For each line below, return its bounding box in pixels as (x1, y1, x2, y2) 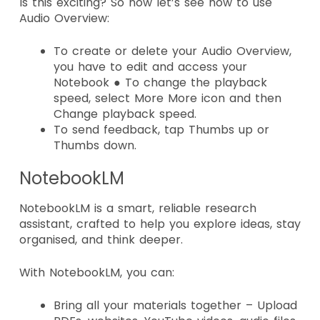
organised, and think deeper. (19, 231, 187, 249)
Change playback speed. (54, 106, 201, 123)
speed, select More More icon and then (54, 90, 281, 107)
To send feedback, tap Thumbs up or (54, 121, 269, 139)
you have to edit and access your (54, 59, 247, 76)
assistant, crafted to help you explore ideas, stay (19, 216, 301, 233)
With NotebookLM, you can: (19, 264, 179, 281)
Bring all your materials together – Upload (54, 297, 297, 314)
